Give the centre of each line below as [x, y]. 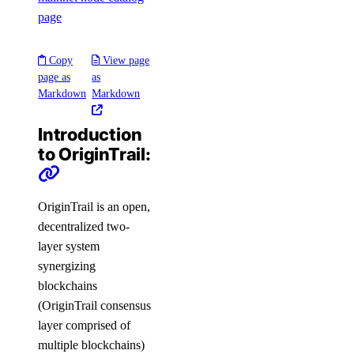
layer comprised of [84, 325]
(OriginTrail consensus [94, 305]
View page [125, 60]
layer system [69, 246]
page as [54, 77]
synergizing [67, 266]
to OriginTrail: [94, 154]
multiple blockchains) [91, 345]
